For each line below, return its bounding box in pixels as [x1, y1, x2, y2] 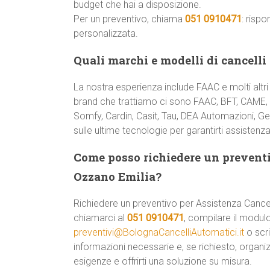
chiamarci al [74, 212, 127, 224]
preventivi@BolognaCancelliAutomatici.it [74, 227, 244, 238]
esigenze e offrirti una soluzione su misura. [74, 256, 252, 267]
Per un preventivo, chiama [74, 13, 185, 25]
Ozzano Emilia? [74, 169, 162, 184]
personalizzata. [74, 28, 138, 39]
